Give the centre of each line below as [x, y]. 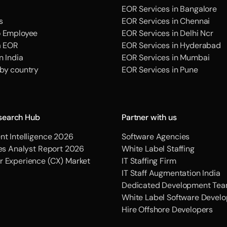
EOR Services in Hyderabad [171, 45]
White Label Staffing [158, 149]
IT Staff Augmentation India [171, 173]
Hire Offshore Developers [167, 210]
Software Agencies [156, 137]
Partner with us [149, 117]
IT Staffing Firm [149, 161]
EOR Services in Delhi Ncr [167, 33]
